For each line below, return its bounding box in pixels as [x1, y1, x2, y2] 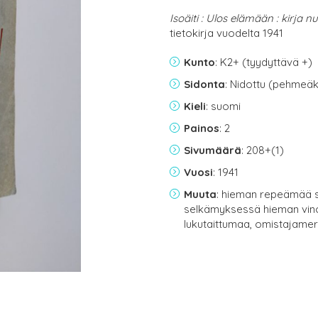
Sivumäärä [184, 143, 241, 157]
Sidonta [184, 77, 225, 91]
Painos [184, 121, 219, 135]
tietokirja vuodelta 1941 [170, 26, 283, 40]
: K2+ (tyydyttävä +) [215, 55, 312, 69]
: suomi [206, 99, 241, 113]
